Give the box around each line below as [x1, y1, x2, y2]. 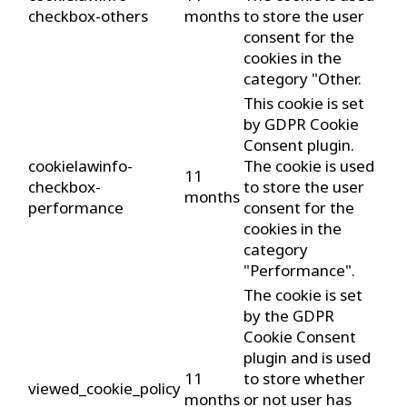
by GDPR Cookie [243, 114, 359, 135]
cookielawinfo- [28, 155, 133, 177]
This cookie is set [243, 93, 364, 114]
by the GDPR [243, 305, 334, 327]
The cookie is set [243, 284, 362, 306]
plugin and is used [243, 347, 371, 369]
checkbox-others [28, 5, 148, 27]
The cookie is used [243, 155, 374, 177]
